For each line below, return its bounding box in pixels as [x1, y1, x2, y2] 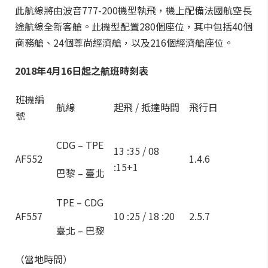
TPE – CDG [56, 195, 103, 209]
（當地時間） [15, 252, 72, 266]
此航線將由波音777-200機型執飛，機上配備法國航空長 [15, 3, 252, 17]
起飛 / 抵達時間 [114, 100, 179, 114]
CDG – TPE [56, 138, 103, 152]
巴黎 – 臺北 [56, 166, 105, 180]
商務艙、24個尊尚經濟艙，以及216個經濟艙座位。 [15, 35, 233, 50]
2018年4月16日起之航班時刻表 [15, 63, 148, 78]
